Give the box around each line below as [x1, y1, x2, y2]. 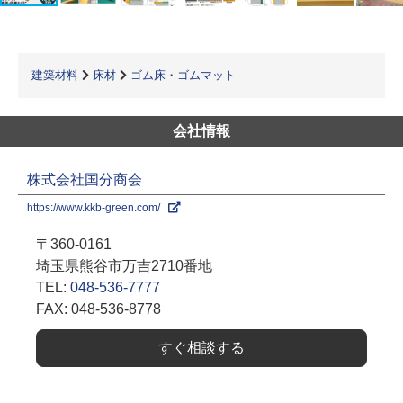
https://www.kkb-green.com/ [27, 201, 168, 214]
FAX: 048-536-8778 [36, 301, 161, 317]
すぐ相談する [158, 340, 245, 355]
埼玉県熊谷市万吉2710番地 [36, 258, 212, 273]
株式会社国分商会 [27, 172, 142, 187]
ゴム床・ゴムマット [130, 68, 236, 82]
